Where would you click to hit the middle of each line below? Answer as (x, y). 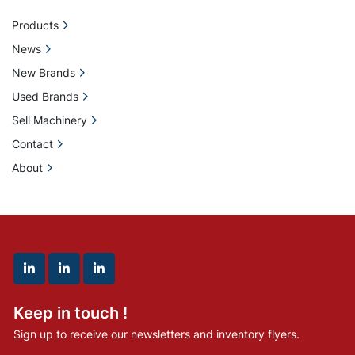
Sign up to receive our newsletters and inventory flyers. (157, 334)
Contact (32, 144)
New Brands (44, 73)
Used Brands (45, 97)
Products (35, 25)
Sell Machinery (50, 120)
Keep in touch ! (71, 313)
